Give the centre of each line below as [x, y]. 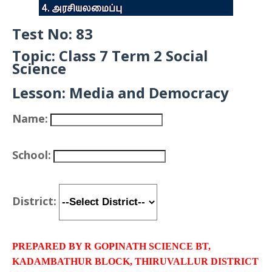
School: [32, 155]
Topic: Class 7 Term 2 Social [110, 56]
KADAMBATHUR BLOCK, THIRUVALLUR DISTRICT [135, 261]
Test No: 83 [53, 34]
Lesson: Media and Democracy [121, 93]
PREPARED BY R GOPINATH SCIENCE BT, [111, 246]
